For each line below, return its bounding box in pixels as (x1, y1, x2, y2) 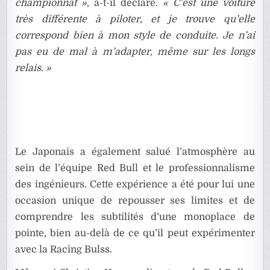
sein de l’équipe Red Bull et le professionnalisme (15, 162, 255, 174)
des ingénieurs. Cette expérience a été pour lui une (15, 178, 255, 190)
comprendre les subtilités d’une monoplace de (15, 211, 255, 222)
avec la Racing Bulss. (15, 243, 113, 255)
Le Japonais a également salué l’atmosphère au (15, 146, 255, 157)
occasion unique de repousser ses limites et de (15, 195, 255, 206)
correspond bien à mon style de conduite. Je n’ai (15, 30, 255, 41)
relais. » (15, 62, 52, 74)
